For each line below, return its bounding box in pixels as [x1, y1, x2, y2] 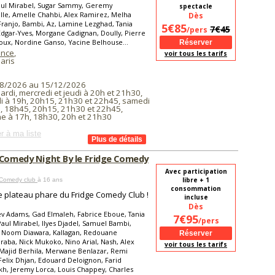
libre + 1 [182, 176, 209, 184]
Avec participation [165, 167, 227, 176]
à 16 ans [37, 176, 63, 183]
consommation [171, 184, 221, 193]
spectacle [179, 2, 212, 10]
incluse [184, 193, 208, 201]
